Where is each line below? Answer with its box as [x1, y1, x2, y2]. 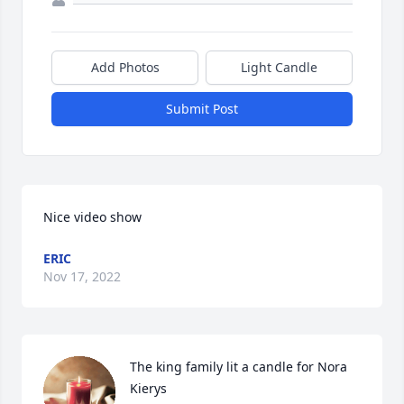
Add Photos [90, 59, 160, 76]
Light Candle [241, 59, 317, 76]
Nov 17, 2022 [43, 268, 121, 285]
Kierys [130, 380, 167, 397]
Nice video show [43, 208, 142, 225]
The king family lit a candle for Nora [130, 358, 347, 375]
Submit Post [166, 100, 238, 117]
